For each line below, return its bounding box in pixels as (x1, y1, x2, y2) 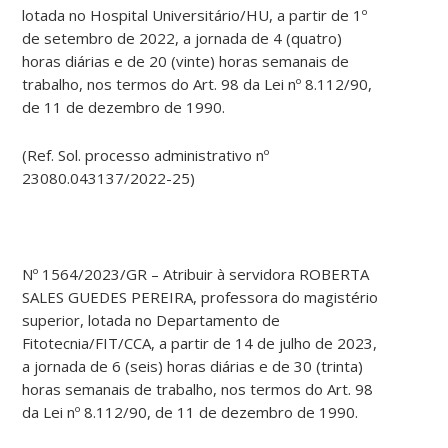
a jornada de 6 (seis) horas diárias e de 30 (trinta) (22, 356, 364, 377)
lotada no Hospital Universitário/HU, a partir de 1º (22, 5, 368, 26)
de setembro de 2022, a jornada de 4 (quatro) (22, 28, 343, 49)
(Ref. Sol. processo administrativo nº (22, 145, 270, 166)
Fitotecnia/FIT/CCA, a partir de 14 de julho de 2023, (22, 333, 378, 354)
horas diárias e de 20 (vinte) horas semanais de (22, 51, 350, 72)
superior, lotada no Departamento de (22, 310, 281, 331)
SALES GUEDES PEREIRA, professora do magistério (22, 287, 379, 308)
